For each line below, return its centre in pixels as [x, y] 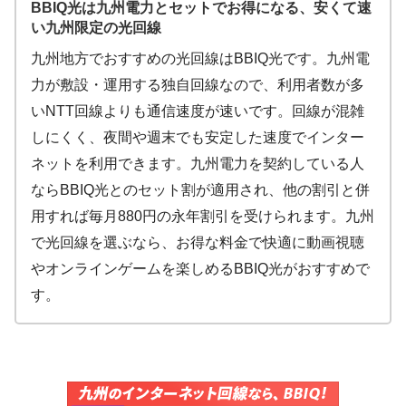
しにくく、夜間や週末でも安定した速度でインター [198, 138]
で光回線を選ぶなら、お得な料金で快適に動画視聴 [198, 243]
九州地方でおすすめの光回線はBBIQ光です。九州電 [200, 59]
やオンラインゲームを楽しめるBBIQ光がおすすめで [200, 269]
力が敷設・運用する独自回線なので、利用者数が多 [198, 85]
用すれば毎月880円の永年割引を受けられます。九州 [203, 217]
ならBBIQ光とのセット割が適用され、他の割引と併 [200, 190]
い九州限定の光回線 [96, 28]
